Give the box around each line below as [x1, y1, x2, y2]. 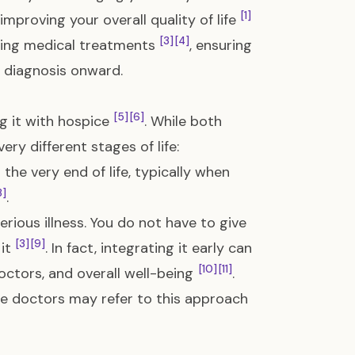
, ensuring [189, 36, 252, 55]
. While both [144, 112, 222, 131]
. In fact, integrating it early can [45, 239, 252, 258]
